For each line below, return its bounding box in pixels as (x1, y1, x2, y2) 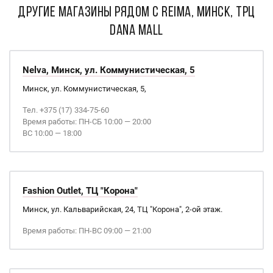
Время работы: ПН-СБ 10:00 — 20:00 (23, 117, 151, 126)
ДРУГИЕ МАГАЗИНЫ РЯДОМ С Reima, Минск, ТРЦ (18, 5, 255, 20)
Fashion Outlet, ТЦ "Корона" (23, 185, 138, 196)
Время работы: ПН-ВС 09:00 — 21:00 (23, 226, 151, 235)
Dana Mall (110, 24, 163, 38)
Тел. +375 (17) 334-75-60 (23, 105, 109, 115)
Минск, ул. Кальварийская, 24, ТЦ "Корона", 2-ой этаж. (23, 205, 222, 214)
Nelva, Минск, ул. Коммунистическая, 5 (23, 65, 195, 76)
